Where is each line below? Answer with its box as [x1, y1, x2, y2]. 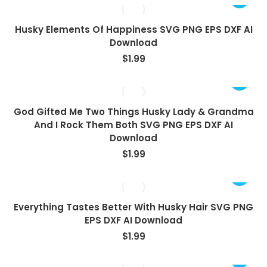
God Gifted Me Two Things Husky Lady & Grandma [13, 105, 254, 118]
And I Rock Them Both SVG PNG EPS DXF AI [34, 119, 233, 131]
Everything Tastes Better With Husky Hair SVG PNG [14, 201, 253, 213]
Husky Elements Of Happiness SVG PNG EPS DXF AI [14, 23, 253, 36]
